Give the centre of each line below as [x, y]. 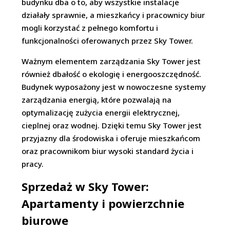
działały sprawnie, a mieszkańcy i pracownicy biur [113, 15]
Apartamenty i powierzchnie [103, 203]
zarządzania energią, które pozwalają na [97, 100]
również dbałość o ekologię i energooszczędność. [112, 74]
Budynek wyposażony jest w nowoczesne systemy [114, 87]
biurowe [45, 220]
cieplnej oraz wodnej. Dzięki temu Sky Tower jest [112, 125]
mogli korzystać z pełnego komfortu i [90, 28]
